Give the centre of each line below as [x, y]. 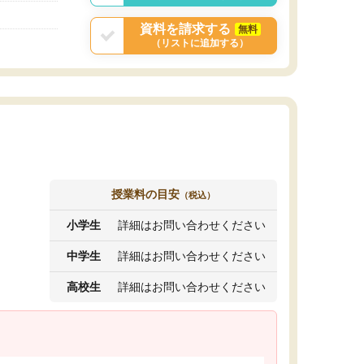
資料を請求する [185, 28]
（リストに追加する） [200, 43]
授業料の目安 [145, 194]
